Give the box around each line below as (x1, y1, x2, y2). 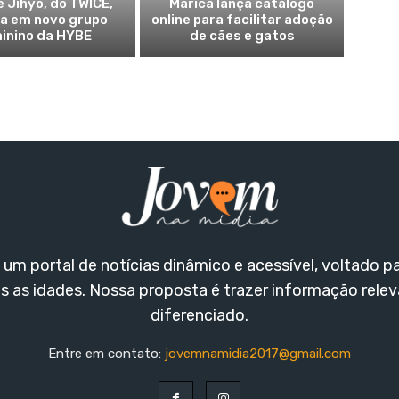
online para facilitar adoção (151, 11, 333, 28)
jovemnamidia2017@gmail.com (165, 346, 351, 362)
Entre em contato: (48, 346, 165, 362)
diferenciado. (150, 305, 248, 326)
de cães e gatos (189, 27, 295, 44)
